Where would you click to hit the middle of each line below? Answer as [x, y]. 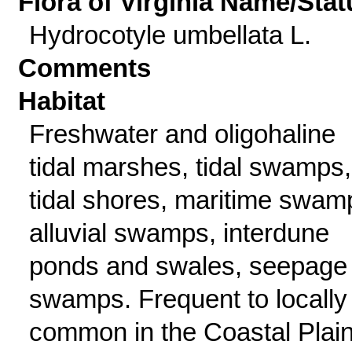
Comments [85, 68]
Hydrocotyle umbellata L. [170, 35]
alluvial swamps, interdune [179, 233]
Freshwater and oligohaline [182, 134]
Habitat [62, 101]
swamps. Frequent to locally [188, 299]
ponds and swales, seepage [188, 266]
